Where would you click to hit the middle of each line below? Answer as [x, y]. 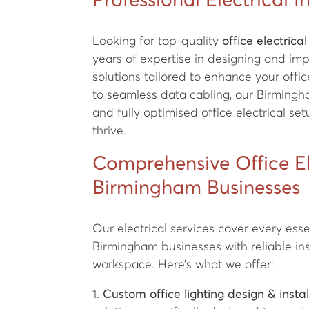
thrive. [110, 131]
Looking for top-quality [158, 41]
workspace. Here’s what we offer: [183, 265]
